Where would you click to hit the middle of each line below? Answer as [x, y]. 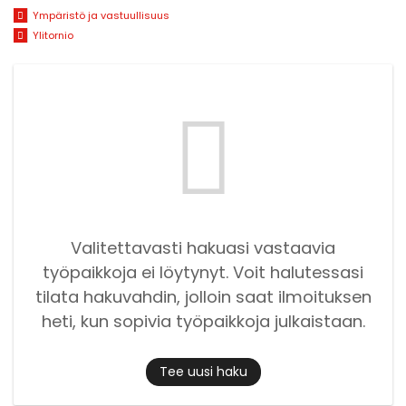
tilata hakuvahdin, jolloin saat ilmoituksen [203, 296]
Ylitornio [53, 36]
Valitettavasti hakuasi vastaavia [203, 247]
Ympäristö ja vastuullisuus [101, 16]
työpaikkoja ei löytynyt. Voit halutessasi [203, 272]
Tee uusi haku [203, 372]
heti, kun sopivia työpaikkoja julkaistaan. [203, 321]
